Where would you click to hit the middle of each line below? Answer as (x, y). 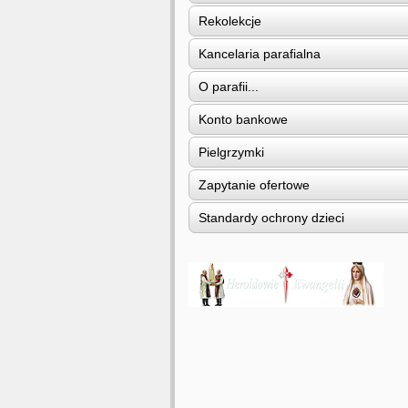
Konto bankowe (243, 119)
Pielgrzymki (231, 152)
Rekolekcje (230, 21)
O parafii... (229, 87)
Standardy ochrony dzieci (271, 218)
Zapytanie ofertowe (254, 185)
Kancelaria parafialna (260, 54)
